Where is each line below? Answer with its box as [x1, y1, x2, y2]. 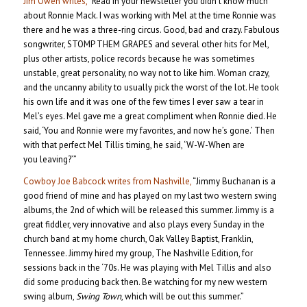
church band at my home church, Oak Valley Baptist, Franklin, [23, 233, 253, 245]
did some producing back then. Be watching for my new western [23, 276, 267, 288]
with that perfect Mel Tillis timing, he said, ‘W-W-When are [23, 139, 245, 151]
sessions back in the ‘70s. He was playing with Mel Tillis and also [23, 262, 271, 274]
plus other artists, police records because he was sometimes [23, 53, 255, 65]
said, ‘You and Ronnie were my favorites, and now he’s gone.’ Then [23, 125, 275, 137]
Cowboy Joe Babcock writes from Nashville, [23, 175, 191, 188]
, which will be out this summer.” [121, 291, 244, 303]
